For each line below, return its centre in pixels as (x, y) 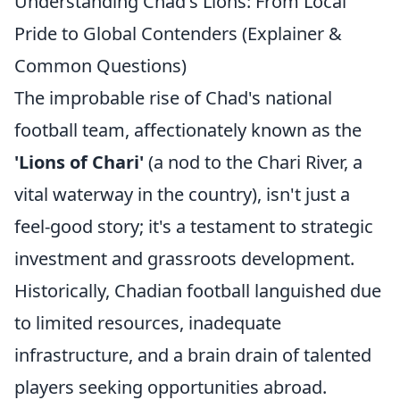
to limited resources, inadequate (148, 323)
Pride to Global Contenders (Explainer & (178, 33)
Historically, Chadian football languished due (198, 291)
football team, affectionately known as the (188, 130)
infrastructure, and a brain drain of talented (193, 355)
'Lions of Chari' (79, 162)
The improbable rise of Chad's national (173, 98)
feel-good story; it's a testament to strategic (194, 226)
